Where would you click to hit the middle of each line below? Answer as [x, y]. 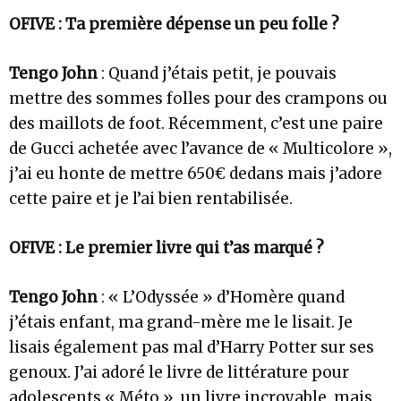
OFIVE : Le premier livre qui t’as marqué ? [166, 248]
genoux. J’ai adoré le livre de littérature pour [179, 373]
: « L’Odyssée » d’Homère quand [221, 298]
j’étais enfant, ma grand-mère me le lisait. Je [181, 323]
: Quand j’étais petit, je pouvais [217, 74]
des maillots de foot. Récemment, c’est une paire [196, 124]
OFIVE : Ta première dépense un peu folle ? [174, 24]
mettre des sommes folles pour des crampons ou [198, 99]
